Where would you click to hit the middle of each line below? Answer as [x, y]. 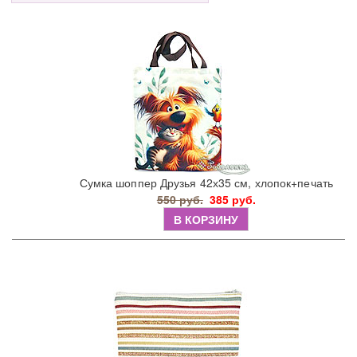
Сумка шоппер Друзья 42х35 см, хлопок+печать [206, 183]
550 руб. [180, 200]
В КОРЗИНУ [206, 220]
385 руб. [232, 200]
